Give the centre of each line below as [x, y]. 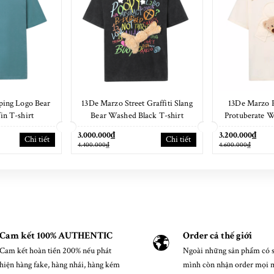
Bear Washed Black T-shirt [137, 116]
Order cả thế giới [217, 236]
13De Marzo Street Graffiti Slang [137, 104]
